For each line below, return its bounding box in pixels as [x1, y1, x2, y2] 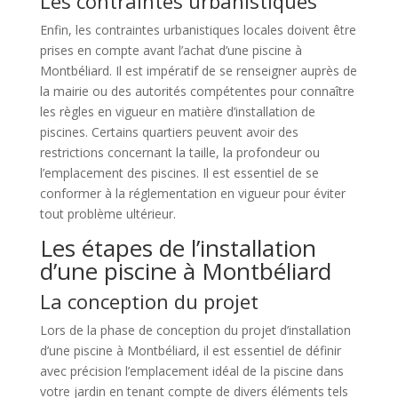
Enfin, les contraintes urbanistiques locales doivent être [39, 20, 356, 38]
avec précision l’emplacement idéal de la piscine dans [39, 362, 344, 379]
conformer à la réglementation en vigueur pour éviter [39, 184, 346, 202]
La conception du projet [39, 287, 259, 314]
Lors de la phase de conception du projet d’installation [39, 321, 351, 338]
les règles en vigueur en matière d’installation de [39, 102, 315, 120]
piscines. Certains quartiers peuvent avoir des [39, 123, 298, 140]
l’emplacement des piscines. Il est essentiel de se [39, 163, 319, 181]
